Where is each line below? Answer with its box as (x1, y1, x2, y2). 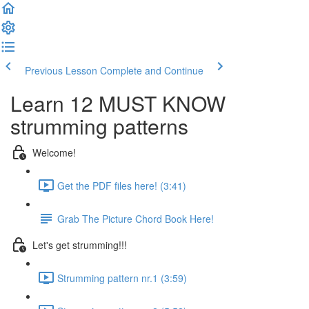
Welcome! (32, 145, 76, 159)
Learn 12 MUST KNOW (10, 88, 226, 118)
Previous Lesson (25, 63, 97, 77)
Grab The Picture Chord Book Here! (57, 211, 214, 226)
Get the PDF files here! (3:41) (57, 178, 186, 192)
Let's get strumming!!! (32, 237, 127, 252)
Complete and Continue (100, 63, 203, 77)
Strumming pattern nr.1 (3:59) (57, 270, 187, 285)
